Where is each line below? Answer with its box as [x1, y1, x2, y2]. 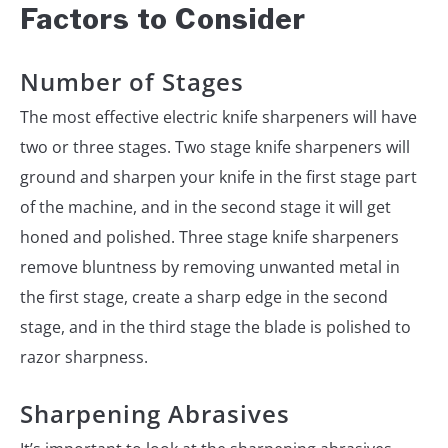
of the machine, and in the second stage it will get [20, 195, 391, 218]
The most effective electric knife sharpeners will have [20, 105, 417, 128]
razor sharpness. [20, 345, 148, 368]
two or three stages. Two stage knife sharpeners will [20, 135, 410, 158]
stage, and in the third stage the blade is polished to [20, 315, 411, 338]
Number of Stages [20, 64, 244, 98]
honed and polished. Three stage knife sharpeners [20, 225, 399, 248]
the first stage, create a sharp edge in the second [20, 285, 388, 308]
